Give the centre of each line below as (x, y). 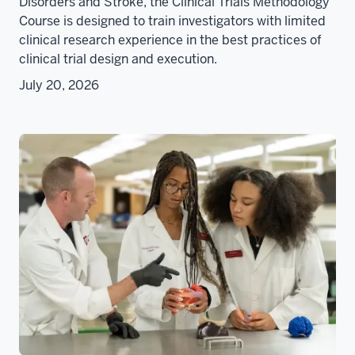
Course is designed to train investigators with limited (172, 21)
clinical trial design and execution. (118, 59)
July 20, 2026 (59, 86)
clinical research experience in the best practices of (170, 40)
